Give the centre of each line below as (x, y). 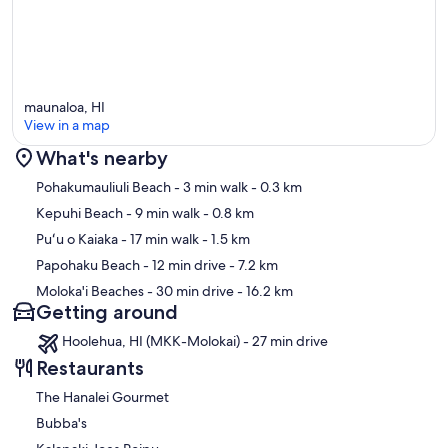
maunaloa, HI (64, 106)
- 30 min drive (189, 290)
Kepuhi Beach (79, 212)
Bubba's (61, 422)
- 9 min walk (161, 212)
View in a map (67, 124)
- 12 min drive (183, 264)
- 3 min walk (209, 186)
